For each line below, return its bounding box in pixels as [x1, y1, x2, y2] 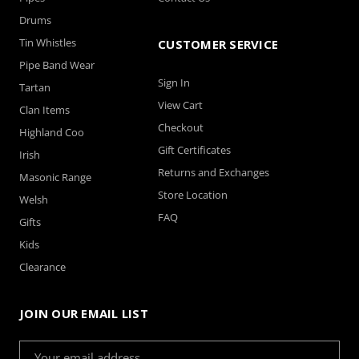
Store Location [158, 187, 228, 202]
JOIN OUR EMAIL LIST [19, 305, 148, 321]
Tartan [19, 79, 50, 95]
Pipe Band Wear [19, 57, 95, 72]
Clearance [19, 259, 66, 274]
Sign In [158, 75, 190, 90]
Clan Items [19, 102, 70, 117]
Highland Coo [19, 124, 84, 139]
